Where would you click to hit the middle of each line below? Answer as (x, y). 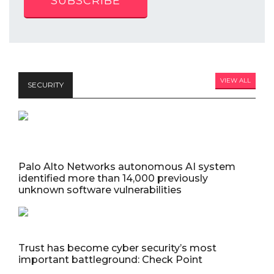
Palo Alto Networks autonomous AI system (127, 167)
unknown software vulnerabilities (100, 190)
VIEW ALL (235, 81)
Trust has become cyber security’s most (117, 248)
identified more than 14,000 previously (113, 179)
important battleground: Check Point (110, 260)
